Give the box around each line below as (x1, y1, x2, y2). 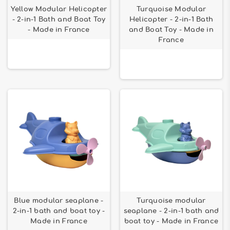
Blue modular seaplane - (14, 197, 104, 204)
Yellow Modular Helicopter (10, 6, 107, 13)
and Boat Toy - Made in (129, 26, 214, 33)
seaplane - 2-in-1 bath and (123, 207, 219, 215)
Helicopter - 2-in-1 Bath (129, 16, 214, 23)
